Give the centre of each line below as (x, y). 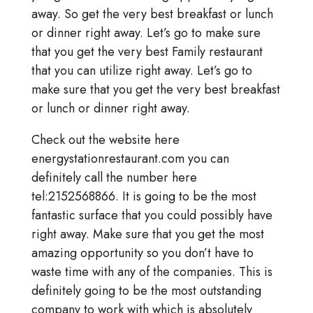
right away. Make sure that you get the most (147, 234)
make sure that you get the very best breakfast (155, 90)
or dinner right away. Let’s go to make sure (146, 33)
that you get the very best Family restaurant (147, 52)
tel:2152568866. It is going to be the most (144, 197)
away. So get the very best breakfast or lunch (152, 14)
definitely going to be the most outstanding (146, 291)
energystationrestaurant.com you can (130, 159)
